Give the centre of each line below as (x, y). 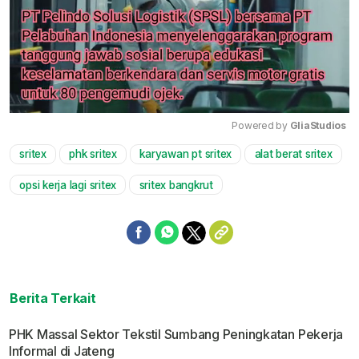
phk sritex (93, 154)
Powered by (261, 126)
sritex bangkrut (176, 185)
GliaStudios (318, 126)
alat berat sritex (293, 154)
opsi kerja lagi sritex (68, 185)
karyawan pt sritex (186, 154)
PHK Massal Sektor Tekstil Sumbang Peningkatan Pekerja (176, 334)
